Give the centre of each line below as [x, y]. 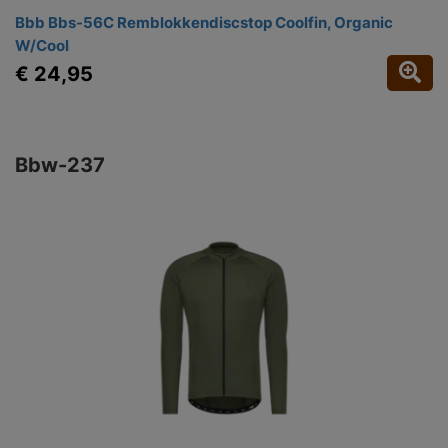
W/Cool [42, 45]
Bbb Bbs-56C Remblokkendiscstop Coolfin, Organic [204, 22]
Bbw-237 [60, 165]
